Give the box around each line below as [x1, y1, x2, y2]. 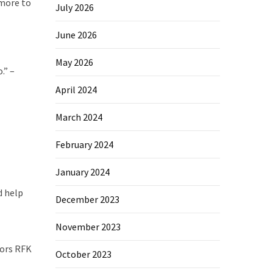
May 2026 [55, 56, 93, 69]
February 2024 [55, 138, 113, 151]
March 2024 [55, 111, 102, 124]
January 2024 [55, 166, 110, 179]
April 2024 [55, 83, 97, 96]
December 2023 [55, 193, 119, 206]
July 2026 [55, 1, 94, 14]
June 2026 [55, 29, 97, 41]
